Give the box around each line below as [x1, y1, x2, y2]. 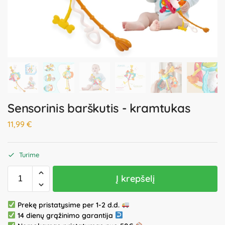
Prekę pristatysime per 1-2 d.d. [15, 200, 122, 209]
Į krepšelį [116, 172, 155, 184]
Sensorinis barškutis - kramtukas [8, 100, 190, 116]
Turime [19, 150, 39, 159]
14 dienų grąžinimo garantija [15, 210, 115, 220]
